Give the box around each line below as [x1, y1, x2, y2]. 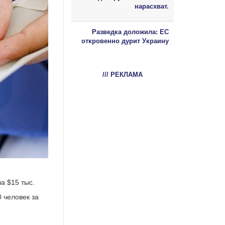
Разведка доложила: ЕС [92, 28, 169, 36]
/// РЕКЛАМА [102, 70, 143, 78]
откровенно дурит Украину [81, 37, 169, 45]
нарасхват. [135, 2, 169, 10]
